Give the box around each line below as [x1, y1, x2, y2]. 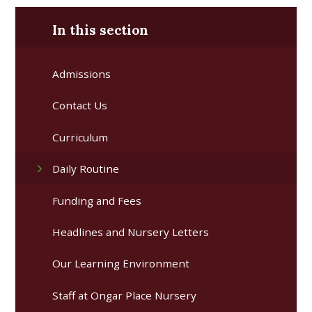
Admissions [52, 67, 111, 81]
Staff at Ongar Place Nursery [52, 288, 197, 302]
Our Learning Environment [52, 256, 190, 271]
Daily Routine [52, 162, 120, 176]
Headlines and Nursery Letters [52, 224, 210, 239]
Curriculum [52, 130, 109, 144]
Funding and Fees [52, 193, 142, 208]
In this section [52, 21, 149, 38]
